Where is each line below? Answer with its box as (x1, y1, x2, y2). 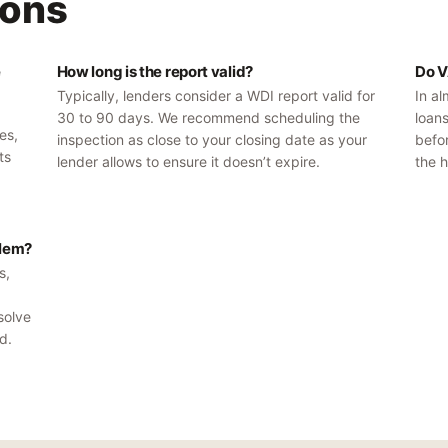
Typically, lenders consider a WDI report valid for (56, 87, 375, 104)
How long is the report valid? (56, 62, 253, 81)
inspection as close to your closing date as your (56, 131, 367, 148)
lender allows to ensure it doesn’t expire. (56, 153, 320, 170)
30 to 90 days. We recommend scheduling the (56, 109, 360, 126)
